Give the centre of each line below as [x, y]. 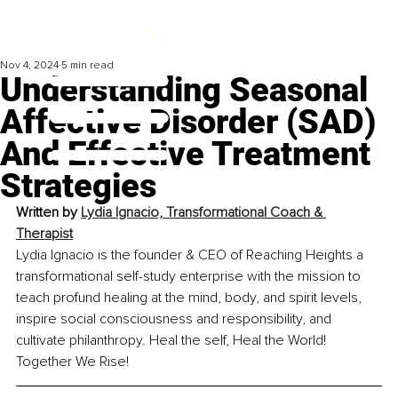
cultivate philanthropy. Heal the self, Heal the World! [173, 341]
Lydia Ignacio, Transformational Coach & [203, 213]
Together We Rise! [72, 362]
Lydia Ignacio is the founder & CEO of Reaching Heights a [191, 255]
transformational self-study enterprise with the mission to [190, 277]
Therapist [44, 234]
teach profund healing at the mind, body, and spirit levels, [191, 298]
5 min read [88, 66]
